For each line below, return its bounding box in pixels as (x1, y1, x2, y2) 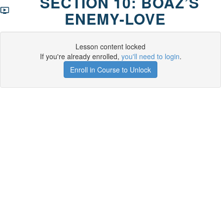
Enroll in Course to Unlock (70, 65, 151, 74)
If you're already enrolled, (39, 51, 121, 61)
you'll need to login (121, 51, 180, 61)
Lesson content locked (75, 41, 146, 51)
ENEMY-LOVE (64, 8, 166, 29)
